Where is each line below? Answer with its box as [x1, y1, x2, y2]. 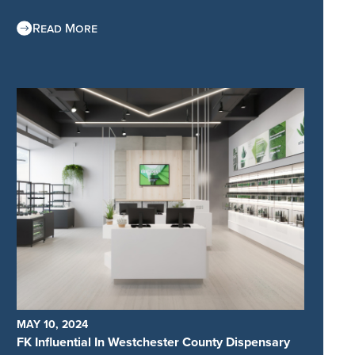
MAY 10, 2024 [17, 316, 89, 334]
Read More [32, 19, 98, 38]
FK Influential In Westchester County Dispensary [17, 333, 291, 352]
